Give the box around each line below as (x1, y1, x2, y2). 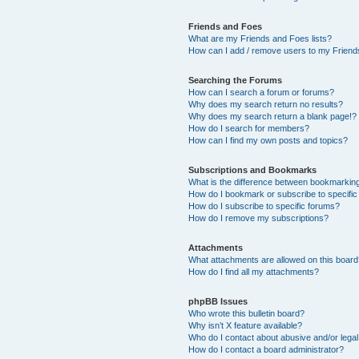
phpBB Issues (188, 296, 248, 306)
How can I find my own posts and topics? (188, 135, 349, 145)
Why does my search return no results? (188, 99, 344, 109)
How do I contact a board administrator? (188, 344, 345, 354)
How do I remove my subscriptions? (188, 212, 329, 223)
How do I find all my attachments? (188, 266, 320, 276)
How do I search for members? (188, 123, 310, 133)
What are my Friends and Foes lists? (188, 33, 333, 43)
